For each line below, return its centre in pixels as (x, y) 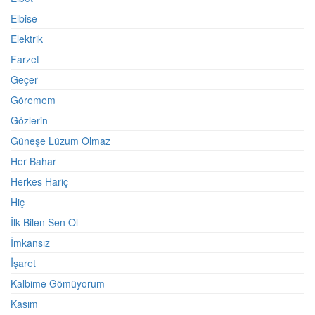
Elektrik (27, 39)
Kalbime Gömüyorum (58, 283)
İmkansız (30, 243)
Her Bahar (33, 161)
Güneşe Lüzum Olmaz (60, 141)
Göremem (33, 100)
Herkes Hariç (39, 181)
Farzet (25, 59)
